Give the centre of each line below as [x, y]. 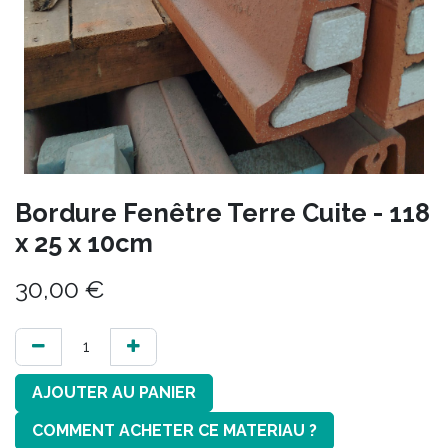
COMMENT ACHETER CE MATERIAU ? [174, 430]
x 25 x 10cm [84, 243]
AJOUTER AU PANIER [114, 392]
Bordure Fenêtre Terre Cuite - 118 [222, 213]
